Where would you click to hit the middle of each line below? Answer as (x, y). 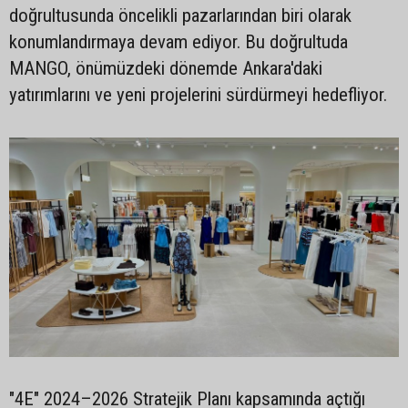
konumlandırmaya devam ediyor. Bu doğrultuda (178, 42)
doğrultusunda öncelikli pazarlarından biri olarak (180, 15)
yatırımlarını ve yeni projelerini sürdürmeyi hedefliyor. (198, 95)
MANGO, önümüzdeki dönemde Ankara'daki (166, 68)
